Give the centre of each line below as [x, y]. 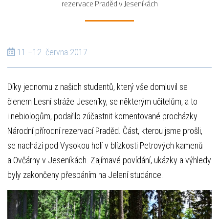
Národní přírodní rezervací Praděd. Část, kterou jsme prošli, [105, 131]
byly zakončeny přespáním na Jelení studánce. [85, 175]
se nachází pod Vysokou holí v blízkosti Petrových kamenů [105, 146]
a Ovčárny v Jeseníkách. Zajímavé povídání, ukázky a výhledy [109, 160]
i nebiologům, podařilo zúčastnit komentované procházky [102, 116]
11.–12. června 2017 [51, 52]
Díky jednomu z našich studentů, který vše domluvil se [98, 87]
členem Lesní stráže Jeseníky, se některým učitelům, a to [102, 102]
